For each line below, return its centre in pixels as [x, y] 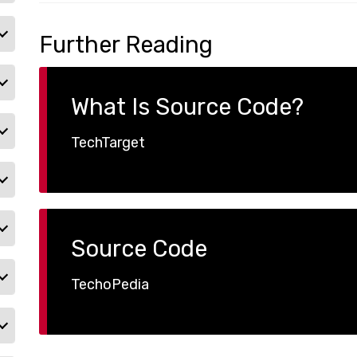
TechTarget [108, 142]
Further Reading [126, 44]
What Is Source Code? [187, 106]
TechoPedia [110, 284]
